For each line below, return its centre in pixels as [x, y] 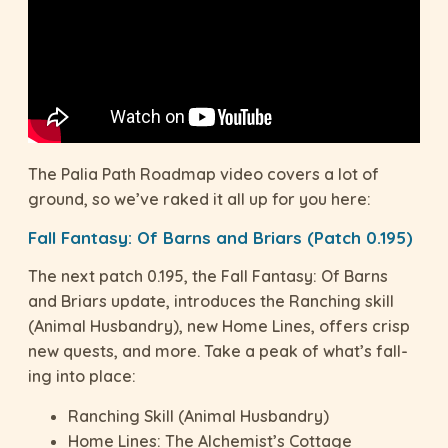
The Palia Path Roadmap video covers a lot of [203, 174]
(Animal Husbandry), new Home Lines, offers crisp [219, 326]
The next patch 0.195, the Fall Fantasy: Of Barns [208, 276]
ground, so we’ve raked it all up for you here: [199, 199]
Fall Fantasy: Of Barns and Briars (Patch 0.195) [220, 238]
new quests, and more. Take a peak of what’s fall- [218, 351]
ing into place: [82, 376]
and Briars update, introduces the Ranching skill [211, 301]
